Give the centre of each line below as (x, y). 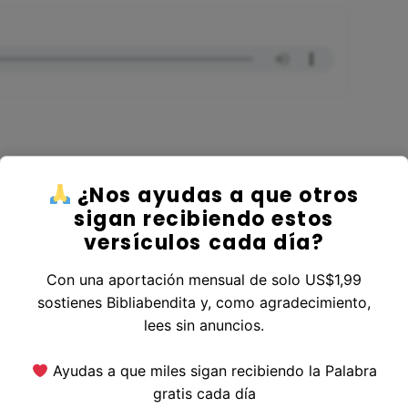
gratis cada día (204, 393)
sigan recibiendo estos (204, 219)
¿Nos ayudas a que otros (215, 195)
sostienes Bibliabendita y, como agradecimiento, (204, 302)
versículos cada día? (204, 243)
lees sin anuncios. (204, 325)
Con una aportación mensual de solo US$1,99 (204, 280)
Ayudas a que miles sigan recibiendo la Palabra (212, 371)
